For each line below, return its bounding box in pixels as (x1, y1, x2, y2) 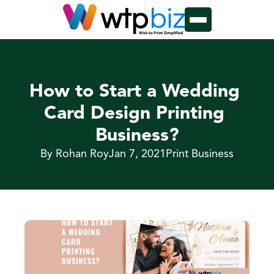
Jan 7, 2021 (109, 149, 166, 160)
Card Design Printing (44, 105, 224, 123)
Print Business (166, 149, 234, 160)
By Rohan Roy (40, 149, 109, 160)
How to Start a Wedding (29, 83, 240, 101)
